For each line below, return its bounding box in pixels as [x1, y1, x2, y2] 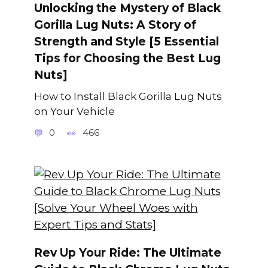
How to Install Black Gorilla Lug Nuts [33, 89, 222, 102]
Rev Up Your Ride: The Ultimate [33, 245, 221, 260]
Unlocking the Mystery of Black [33, 1, 221, 16]
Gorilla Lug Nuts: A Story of [33, 18, 196, 32]
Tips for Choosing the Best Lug [33, 51, 221, 66]
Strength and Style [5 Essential [33, 35, 219, 49]
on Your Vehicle [33, 104, 115, 117]
